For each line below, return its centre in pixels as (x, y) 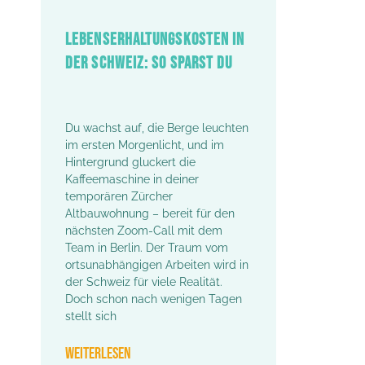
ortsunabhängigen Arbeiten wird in (157, 265)
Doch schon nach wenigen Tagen (154, 299)
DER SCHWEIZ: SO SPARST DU (149, 64)
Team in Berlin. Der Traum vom (147, 248)
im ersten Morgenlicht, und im (145, 145)
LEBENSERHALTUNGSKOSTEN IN (155, 40)
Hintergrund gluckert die (130, 163)
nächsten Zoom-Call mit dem (144, 231)
